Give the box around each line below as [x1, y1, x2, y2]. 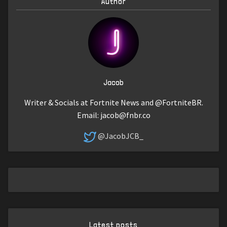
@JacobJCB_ [98, 130, 143, 141]
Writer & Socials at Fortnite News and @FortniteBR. [24, 97, 203, 107]
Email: [77, 109, 100, 120]
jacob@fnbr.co [100, 109, 150, 120]
